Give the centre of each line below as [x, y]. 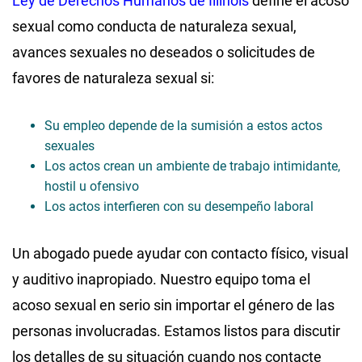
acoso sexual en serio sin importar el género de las [173, 305]
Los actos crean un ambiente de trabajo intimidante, [192, 166]
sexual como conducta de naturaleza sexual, [154, 26]
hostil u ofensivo [92, 186]
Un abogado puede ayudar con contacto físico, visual [180, 253]
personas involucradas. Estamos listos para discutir [176, 330]
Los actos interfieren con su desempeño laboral [179, 206]
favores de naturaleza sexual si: [113, 78]
